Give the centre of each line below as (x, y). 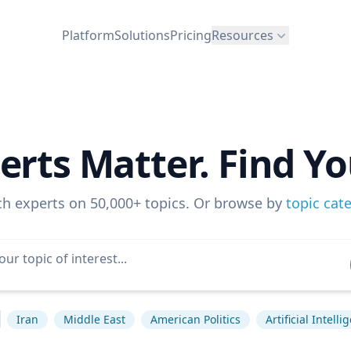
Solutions (142, 35)
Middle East (94, 319)
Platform (88, 35)
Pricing (191, 35)
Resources (242, 35)
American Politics (195, 319)
